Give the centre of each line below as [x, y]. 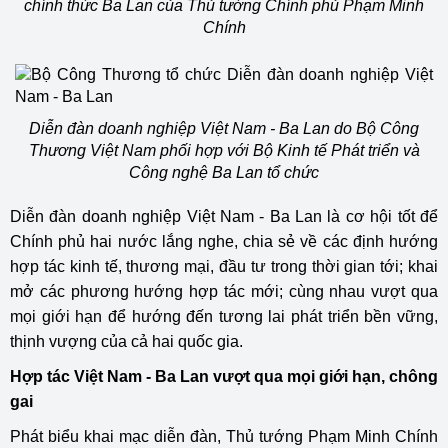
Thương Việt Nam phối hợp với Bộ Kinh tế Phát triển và [224, 150]
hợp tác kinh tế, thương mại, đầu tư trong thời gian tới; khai [224, 266]
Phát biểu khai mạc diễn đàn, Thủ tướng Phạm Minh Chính [224, 436]
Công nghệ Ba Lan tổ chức [224, 172]
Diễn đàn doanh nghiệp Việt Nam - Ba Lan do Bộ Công [224, 128]
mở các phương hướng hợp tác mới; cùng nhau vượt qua [224, 291]
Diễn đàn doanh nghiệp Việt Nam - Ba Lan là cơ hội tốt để [224, 216]
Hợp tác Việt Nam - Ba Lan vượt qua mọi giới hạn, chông [224, 376]
